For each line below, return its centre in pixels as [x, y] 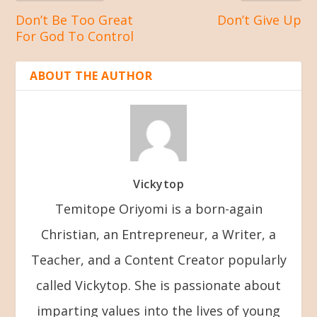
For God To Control [75, 36]
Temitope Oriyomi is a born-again [158, 208]
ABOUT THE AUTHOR [91, 75]
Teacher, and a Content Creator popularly [158, 259]
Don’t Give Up [259, 19]
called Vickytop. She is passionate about [158, 285]
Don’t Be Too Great [75, 19]
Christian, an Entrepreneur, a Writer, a [158, 234]
